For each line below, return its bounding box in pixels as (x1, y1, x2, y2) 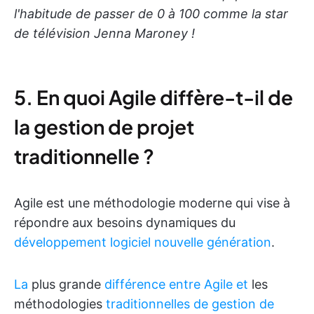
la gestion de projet (14, 114, 194, 139)
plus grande (28, 277, 104, 292)
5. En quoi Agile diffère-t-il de (14, 85, 293, 109)
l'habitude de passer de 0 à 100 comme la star (14, 6, 288, 21)
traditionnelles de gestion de (106, 296, 274, 311)
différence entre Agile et (104, 277, 248, 292)
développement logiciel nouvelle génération (14, 235, 271, 250)
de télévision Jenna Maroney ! (14, 26, 195, 41)
